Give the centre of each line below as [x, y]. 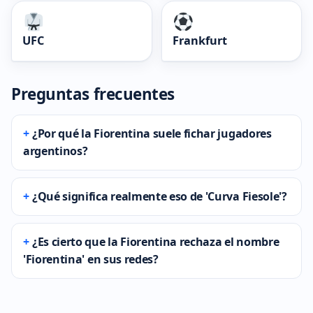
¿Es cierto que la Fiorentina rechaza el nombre [156, 242]
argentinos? [56, 151]
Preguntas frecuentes [93, 94]
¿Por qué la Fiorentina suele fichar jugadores [152, 134]
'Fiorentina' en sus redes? [91, 260]
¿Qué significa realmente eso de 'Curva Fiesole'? [160, 197]
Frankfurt [199, 41]
